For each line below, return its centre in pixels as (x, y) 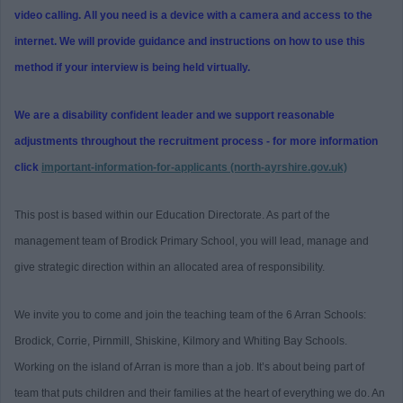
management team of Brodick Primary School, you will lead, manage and (192, 242)
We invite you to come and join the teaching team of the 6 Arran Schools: (190, 315)
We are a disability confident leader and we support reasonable (175, 116)
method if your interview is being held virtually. (132, 68)
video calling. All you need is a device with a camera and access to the (193, 16)
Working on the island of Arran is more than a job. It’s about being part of (189, 367)
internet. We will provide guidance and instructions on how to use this (190, 42)
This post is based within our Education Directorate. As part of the (172, 215)
